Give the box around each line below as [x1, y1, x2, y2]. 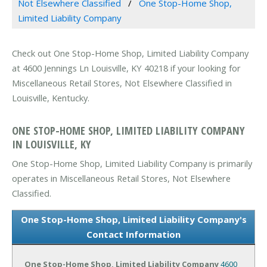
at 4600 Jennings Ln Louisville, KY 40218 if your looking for [12, 62, 241, 74]
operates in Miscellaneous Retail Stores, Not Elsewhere [12, 172, 231, 184]
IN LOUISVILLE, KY [12, 136, 91, 151]
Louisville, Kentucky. [12, 92, 89, 104]
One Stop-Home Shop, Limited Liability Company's [20, 213, 247, 225]
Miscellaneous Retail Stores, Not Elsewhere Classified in [12, 77, 232, 89]
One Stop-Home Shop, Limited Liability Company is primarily [12, 157, 252, 169]
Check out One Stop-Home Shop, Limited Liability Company [12, 47, 249, 60]
